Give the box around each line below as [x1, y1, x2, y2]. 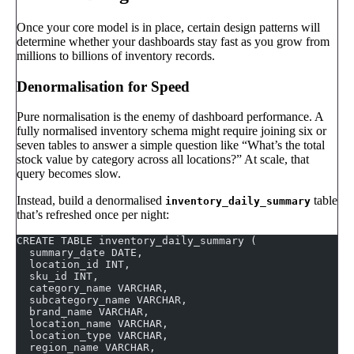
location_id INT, [17, 258, 130, 271]
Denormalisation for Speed [17, 77, 190, 95]
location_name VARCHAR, [17, 318, 168, 330]
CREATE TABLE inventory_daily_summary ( [17, 235, 257, 247]
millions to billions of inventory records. [17, 48, 215, 62]
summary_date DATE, [17, 247, 143, 259]
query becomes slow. [17, 167, 121, 181]
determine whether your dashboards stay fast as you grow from [17, 34, 330, 48]
